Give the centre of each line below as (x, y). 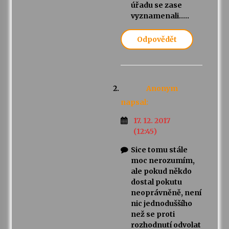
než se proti (153, 214)
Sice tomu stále (159, 150)
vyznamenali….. (160, 16)
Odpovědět (157, 40)
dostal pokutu (156, 182)
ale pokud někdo (161, 171)
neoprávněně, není (166, 193)
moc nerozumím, (163, 161)
